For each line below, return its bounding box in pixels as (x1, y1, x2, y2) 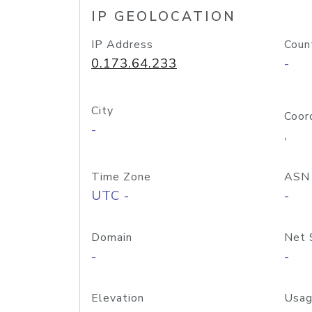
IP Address (91, 37, 153, 52)
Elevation (91, 290, 144, 306)
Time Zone (91, 169, 151, 185)
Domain (91, 230, 132, 245)
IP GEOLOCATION (91, 8, 236, 26)
